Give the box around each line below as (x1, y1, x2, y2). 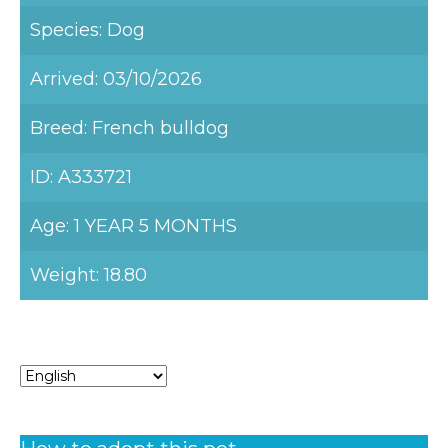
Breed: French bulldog (30, 117, 229, 139)
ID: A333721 (30, 166, 132, 188)
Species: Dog (30, 19, 145, 41)
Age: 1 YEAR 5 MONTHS (30, 215, 237, 237)
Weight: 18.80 (30, 264, 147, 286)
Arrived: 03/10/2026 (30, 68, 202, 90)
